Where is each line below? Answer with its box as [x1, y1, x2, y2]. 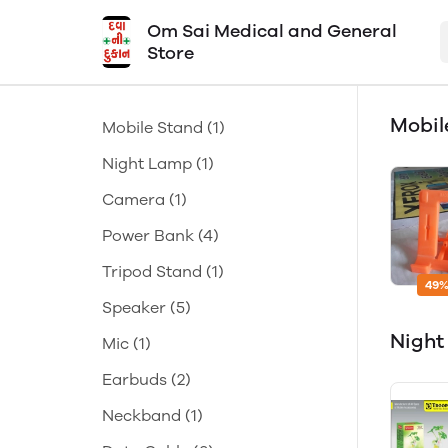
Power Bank [102, 226, 194, 245]
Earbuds [102, 370, 167, 389]
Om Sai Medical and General [147, 20, 398, 42]
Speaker [102, 298, 166, 317]
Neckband [102, 406, 181, 425]
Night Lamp [102, 154, 192, 173]
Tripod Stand [102, 262, 202, 281]
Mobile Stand [102, 118, 203, 137]
